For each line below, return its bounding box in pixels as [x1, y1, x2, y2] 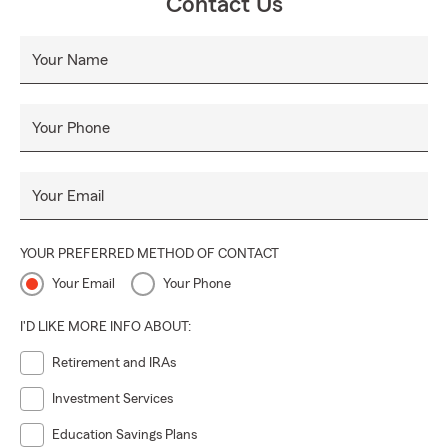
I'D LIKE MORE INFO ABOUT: [20, 320, 191, 335]
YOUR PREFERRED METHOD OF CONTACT [20, 247, 279, 262]
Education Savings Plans [52, 428, 197, 443]
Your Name [32, 52, 108, 69]
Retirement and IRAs [52, 356, 176, 371]
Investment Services [52, 392, 173, 407]
